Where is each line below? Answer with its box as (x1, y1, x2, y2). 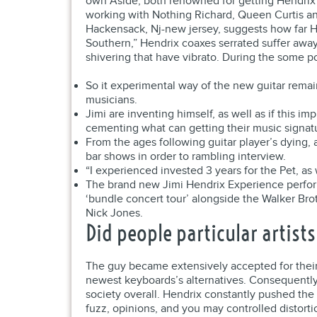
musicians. (85, 93, 137, 107)
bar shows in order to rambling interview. (85, 150, 286, 163)
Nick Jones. (85, 207, 143, 220)
